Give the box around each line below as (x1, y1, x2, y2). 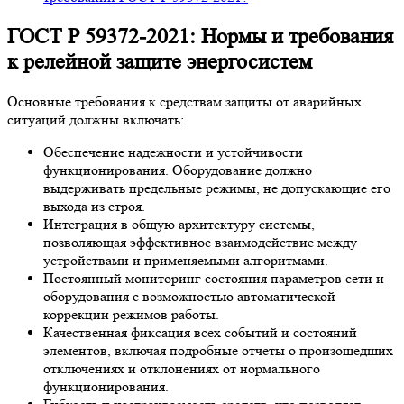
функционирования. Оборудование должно (43, 161, 312, 179)
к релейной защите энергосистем (7, 49, 312, 74)
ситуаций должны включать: (7, 110, 184, 128)
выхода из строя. (43, 197, 145, 215)
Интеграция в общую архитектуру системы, (43, 215, 315, 233)
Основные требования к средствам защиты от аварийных (7, 92, 362, 110)
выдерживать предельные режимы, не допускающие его (43, 179, 390, 197)
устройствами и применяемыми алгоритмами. (43, 251, 328, 269)
